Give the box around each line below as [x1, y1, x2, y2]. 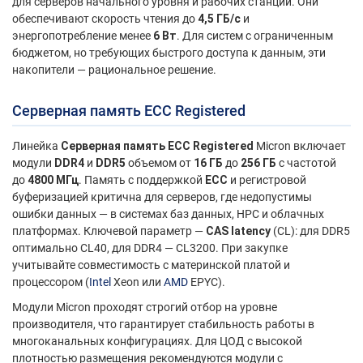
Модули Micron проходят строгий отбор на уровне [12, 301, 277, 314]
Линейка [12, 139, 61, 153]
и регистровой [228, 173, 306, 187]
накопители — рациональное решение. [12, 63, 216, 77]
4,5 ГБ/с [198, 12, 241, 26]
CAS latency [206, 224, 271, 238]
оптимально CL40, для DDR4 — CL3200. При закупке [12, 241, 288, 255]
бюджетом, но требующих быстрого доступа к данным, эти [12, 46, 326, 60]
